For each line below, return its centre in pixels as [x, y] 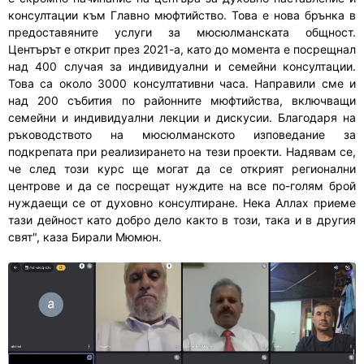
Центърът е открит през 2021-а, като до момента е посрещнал [182, 49]
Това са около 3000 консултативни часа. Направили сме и [182, 83]
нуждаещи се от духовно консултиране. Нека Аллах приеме [182, 202]
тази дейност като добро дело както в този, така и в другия [182, 219]
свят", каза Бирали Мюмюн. [85, 236]
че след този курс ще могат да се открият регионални [182, 168]
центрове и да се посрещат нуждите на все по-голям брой [182, 185]
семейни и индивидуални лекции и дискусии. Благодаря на [182, 117]
